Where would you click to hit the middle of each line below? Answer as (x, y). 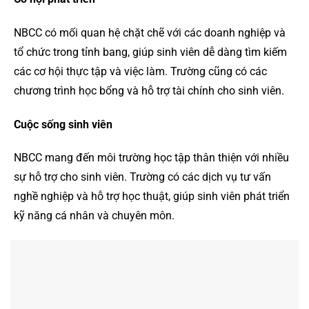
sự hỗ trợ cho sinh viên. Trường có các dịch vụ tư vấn (142, 177)
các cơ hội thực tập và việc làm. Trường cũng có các (140, 71)
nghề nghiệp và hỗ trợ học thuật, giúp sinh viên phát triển (152, 197)
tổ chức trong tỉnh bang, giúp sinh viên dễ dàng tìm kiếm (150, 52)
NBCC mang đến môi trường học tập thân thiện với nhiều (151, 158)
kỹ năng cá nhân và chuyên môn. (94, 216)
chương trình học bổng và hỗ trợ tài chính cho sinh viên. (149, 90)
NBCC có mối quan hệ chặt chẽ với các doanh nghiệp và (150, 32)
